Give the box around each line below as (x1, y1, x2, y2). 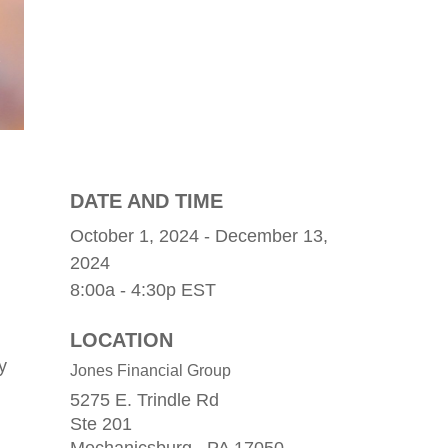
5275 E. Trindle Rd (70, 390, 219, 410)
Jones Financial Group (70, 362, 231, 379)
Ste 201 (70, 414, 132, 434)
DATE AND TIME (70, 190, 223, 212)
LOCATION (70, 329, 173, 351)
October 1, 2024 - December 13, (70, 226, 328, 246)
